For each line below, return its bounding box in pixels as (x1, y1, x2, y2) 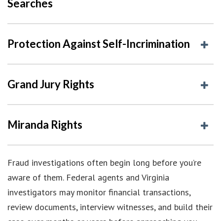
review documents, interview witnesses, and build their (7, 201, 213, 213)
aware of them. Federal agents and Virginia (7, 171, 169, 183)
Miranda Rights (7, 117, 82, 131)
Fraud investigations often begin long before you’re (7, 156, 201, 168)
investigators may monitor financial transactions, (7, 186, 190, 198)
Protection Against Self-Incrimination (7, 37, 190, 50)
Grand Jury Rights (7, 77, 94, 91)
